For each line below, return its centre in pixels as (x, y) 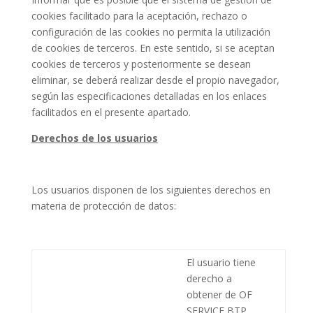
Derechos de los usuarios (94, 138)
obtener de (212, 294)
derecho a (209, 278)
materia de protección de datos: (103, 205)
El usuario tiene (221, 262)
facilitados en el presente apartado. (111, 112)
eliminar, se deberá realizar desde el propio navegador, (155, 80)
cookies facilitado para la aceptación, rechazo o (139, 15)
